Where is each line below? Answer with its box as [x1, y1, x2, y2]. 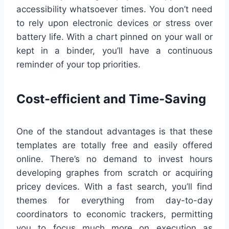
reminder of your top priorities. [16, 59, 141, 70]
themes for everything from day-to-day [16, 195, 213, 206]
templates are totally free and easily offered [16, 140, 213, 151]
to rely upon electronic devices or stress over [16, 18, 213, 29]
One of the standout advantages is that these [16, 126, 213, 137]
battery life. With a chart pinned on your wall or [16, 32, 213, 42]
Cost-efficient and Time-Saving [16, 91, 206, 107]
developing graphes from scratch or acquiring [16, 168, 213, 178]
